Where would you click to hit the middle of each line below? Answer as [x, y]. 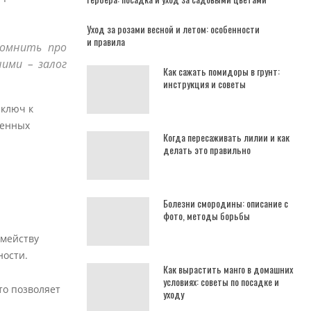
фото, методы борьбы [207, 216]
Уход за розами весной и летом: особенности [173, 29]
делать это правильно [207, 150]
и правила [106, 41]
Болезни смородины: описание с [226, 203]
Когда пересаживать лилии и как [226, 137]
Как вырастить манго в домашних [228, 269]
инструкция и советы [204, 84]
